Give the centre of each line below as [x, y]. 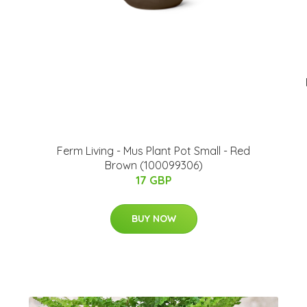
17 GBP [153, 181]
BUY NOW [153, 219]
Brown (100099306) [153, 165]
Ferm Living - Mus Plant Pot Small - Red [153, 151]
